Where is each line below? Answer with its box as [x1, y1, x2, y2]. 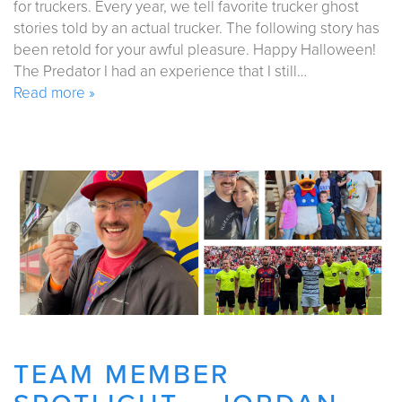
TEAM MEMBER [13, 358, 231, 392]
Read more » [13, 83, 95, 103]
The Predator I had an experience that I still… [13, 62, 307, 82]
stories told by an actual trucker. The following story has [13, 19, 380, 39]
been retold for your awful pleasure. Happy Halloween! [13, 40, 383, 60]
